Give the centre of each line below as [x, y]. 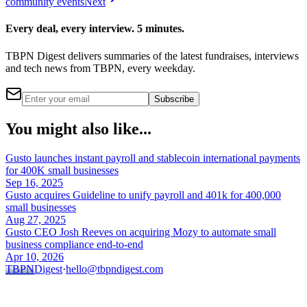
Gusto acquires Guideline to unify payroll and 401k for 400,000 [143, 195]
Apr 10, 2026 [35, 256]
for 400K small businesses [62, 170]
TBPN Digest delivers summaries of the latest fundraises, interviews [152, 56]
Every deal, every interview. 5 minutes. [95, 29]
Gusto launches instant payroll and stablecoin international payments [153, 158]
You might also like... [78, 128]
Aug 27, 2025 [36, 219]
